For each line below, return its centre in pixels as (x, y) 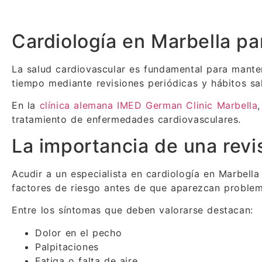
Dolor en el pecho (79, 232)
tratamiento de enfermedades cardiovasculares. (127, 120)
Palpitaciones (67, 247)
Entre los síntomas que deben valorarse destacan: (132, 210)
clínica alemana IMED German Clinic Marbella (149, 106)
